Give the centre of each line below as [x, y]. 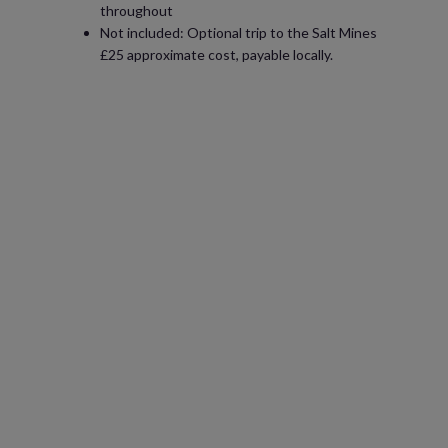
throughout [136, 10]
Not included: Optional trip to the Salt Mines [238, 32]
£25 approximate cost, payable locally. [216, 54]
